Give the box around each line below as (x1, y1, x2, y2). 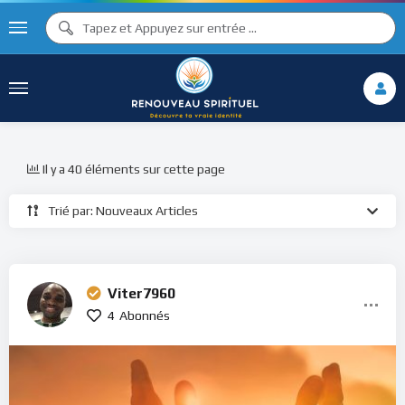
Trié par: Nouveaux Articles (48, 203, 198, 218)
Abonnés (119, 308, 170, 323)
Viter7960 (108, 285, 175, 302)
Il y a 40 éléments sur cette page (42, 162, 225, 176)
